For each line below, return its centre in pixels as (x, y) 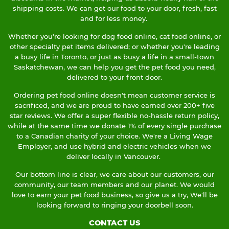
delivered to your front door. (114, 77)
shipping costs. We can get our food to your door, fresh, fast (114, 8)
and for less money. (114, 19)
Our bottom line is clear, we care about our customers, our (114, 175)
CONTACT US (114, 223)
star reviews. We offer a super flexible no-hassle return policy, (114, 116)
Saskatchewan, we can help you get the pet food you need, (114, 67)
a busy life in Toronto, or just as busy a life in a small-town (114, 57)
